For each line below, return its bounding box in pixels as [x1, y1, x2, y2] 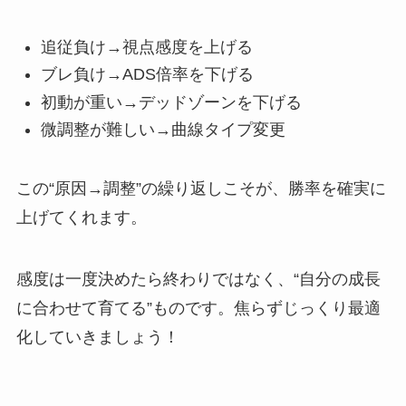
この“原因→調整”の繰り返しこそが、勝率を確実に [15, 179, 386, 198]
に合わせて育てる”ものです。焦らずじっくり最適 [15, 298, 381, 317]
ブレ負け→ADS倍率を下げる [40, 65, 254, 84]
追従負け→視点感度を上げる [40, 37, 253, 56]
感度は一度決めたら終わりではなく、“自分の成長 [15, 269, 381, 288]
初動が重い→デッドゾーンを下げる [40, 92, 302, 111]
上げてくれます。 [15, 208, 147, 227]
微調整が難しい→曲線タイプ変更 [40, 120, 285, 139]
